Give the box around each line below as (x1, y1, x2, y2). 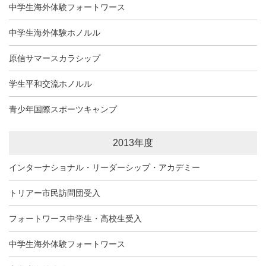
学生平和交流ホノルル (9, 78, 92, 88)
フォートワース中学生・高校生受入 (9, 213, 142, 223)
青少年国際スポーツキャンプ (9, 104, 117, 114)
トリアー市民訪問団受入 (9, 188, 100, 198)
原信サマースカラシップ (9, 53, 100, 63)
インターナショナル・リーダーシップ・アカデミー (9, 162, 200, 172)
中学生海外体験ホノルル (9, 27, 100, 37)
